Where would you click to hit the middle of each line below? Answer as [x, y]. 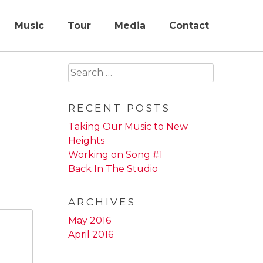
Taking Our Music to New [128, 127]
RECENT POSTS [119, 108]
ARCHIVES [102, 202]
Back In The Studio [113, 169]
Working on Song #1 [115, 155]
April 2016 [91, 235]
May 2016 [90, 220]
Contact [189, 26]
